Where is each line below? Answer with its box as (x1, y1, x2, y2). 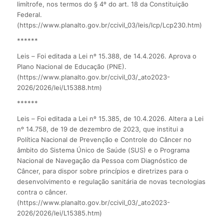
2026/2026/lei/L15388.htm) (16, 83, 102, 91)
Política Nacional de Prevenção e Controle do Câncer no (16, 135, 191, 143)
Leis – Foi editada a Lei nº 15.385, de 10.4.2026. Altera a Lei (16, 114, 203, 122)
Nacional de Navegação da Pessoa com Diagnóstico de (16, 156, 187, 164)
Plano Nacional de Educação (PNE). (16, 62, 126, 70)
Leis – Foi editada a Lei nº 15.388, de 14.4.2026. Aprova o (16, 51, 196, 60)
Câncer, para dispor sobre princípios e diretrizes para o (16, 166, 188, 175)
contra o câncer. (16, 187, 67, 196)
